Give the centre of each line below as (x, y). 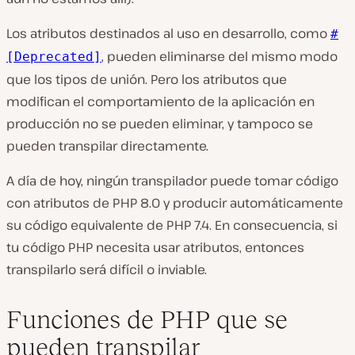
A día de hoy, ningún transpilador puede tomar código (172, 180)
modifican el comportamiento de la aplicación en (160, 101)
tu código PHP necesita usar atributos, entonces (155, 247)
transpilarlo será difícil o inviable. (107, 269)
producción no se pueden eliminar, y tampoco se (160, 123)
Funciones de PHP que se (147, 319)
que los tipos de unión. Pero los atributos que (147, 79)
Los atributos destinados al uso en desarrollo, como (168, 33)
